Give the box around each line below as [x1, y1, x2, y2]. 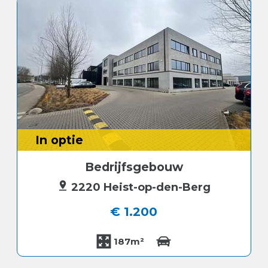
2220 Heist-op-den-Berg [68, 181, 211, 194]
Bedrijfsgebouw [84, 160, 183, 175]
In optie [35, 133, 84, 148]
